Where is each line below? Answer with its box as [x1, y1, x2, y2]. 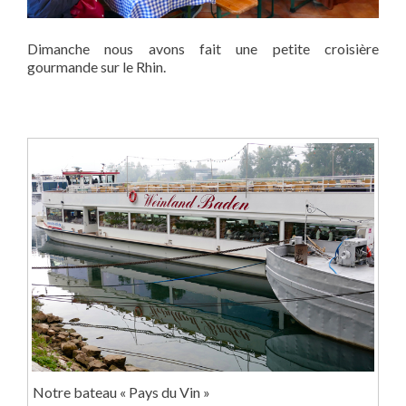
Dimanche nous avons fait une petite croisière [27, 40, 379, 58]
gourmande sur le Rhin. [27, 58, 166, 76]
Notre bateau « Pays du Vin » [32, 382, 210, 401]
